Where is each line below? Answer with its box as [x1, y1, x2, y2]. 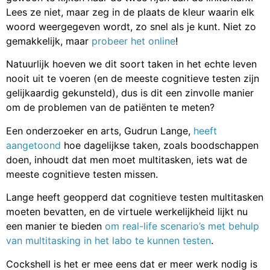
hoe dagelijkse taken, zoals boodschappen [61, 139, 259, 151]
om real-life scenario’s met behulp [105, 220, 259, 233]
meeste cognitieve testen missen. [6, 168, 158, 180]
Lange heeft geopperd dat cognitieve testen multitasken [6, 191, 263, 204]
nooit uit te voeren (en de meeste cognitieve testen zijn [6, 72, 259, 85]
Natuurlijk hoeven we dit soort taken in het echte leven [6, 58, 257, 71]
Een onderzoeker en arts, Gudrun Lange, [6, 124, 193, 137]
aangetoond [6, 139, 61, 151]
